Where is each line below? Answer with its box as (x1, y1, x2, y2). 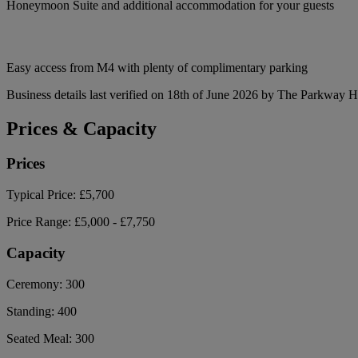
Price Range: (6, 215, 74, 229)
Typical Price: (6, 188, 79, 202)
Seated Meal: (6, 331, 75, 345)
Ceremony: (6, 276, 66, 291)
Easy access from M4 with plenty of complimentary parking (6, 60, 308, 74)
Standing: (6, 304, 58, 318)
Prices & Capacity (6, 117, 157, 139)
